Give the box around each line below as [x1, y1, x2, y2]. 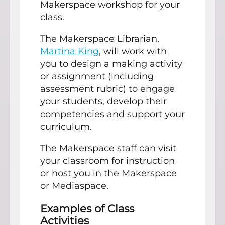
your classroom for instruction [40, 155, 175, 166]
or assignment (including [40, 70, 154, 82]
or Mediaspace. [40, 180, 108, 191]
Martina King [40, 45, 99, 57]
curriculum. [40, 121, 94, 132]
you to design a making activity [40, 58, 182, 69]
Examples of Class [40, 202, 134, 215]
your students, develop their [40, 95, 167, 107]
